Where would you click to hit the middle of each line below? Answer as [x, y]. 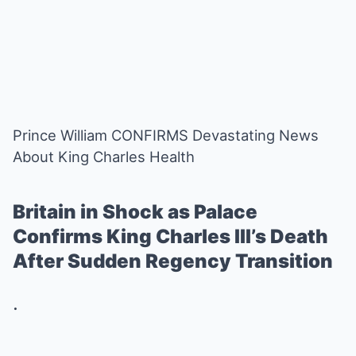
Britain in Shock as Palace [135, 212]
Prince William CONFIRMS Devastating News [166, 135]
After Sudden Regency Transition [173, 261]
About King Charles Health [104, 157]
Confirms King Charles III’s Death [170, 236]
